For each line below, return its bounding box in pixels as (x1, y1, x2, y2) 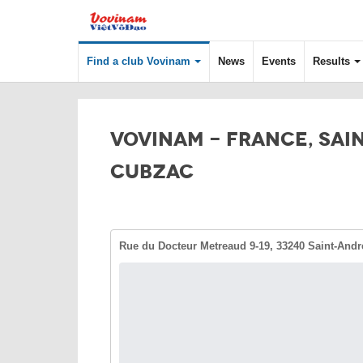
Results (313, 55, 350, 67)
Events (262, 55, 296, 67)
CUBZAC (110, 160, 194, 184)
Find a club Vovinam (87, 55, 190, 67)
